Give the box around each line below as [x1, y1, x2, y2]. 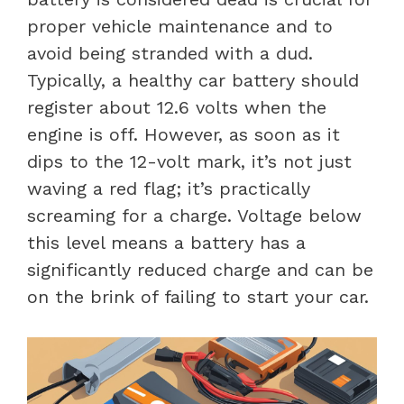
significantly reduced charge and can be [27, 258, 373, 280]
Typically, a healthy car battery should [27, 69, 359, 91]
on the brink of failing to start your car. [27, 285, 369, 308]
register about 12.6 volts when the [27, 96, 326, 118]
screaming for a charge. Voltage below [27, 204, 362, 226]
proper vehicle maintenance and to [27, 14, 333, 37]
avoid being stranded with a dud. [27, 41, 313, 64]
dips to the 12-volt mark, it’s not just [27, 150, 352, 172]
